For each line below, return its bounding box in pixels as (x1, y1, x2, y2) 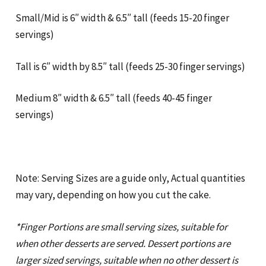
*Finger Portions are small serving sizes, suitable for (15, 220, 227, 233)
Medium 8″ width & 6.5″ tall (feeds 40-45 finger (15, 91, 212, 105)
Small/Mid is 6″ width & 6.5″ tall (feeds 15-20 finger (15, 11, 229, 25)
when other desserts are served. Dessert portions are (15, 236, 230, 250)
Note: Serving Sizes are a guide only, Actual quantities (15, 172, 245, 185)
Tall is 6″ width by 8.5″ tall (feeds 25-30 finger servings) (15, 59, 245, 73)
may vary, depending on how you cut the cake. (15, 188, 211, 202)
